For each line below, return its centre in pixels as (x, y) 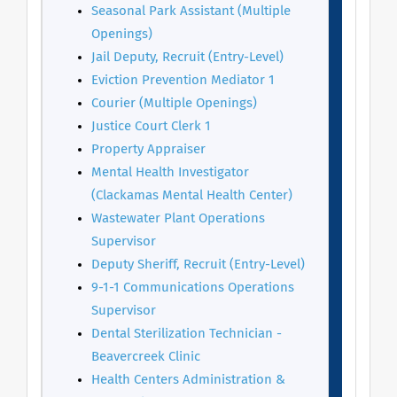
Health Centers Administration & (188, 380)
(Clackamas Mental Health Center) (192, 195)
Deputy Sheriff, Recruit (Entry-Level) (198, 265)
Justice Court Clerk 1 (151, 126)
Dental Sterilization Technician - (187, 334)
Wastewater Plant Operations (178, 218)
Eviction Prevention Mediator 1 (183, 80)
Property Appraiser (148, 149)
